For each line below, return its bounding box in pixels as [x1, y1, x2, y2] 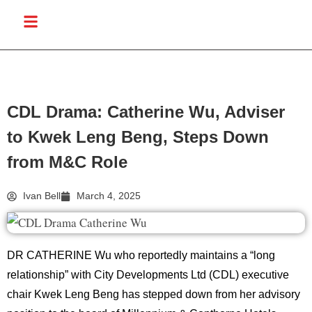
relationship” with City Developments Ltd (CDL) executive [7, 269, 289, 281]
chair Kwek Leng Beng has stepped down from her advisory [7, 288, 300, 301]
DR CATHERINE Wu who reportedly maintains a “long [7, 249, 275, 262]
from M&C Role [7, 153, 127, 171]
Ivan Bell [23, 190, 61, 201]
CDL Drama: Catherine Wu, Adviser [7, 102, 285, 121]
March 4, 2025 [77, 190, 141, 201]
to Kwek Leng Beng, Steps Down [7, 127, 269, 146]
